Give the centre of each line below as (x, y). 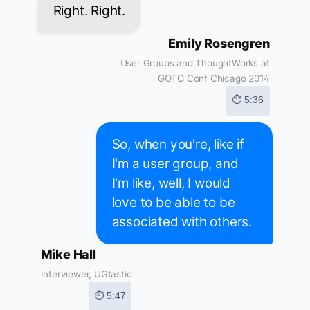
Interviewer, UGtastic (86, 274)
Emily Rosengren (219, 44)
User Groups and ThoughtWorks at (195, 63)
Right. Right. (89, 11)
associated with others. (182, 222)
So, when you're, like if (178, 145)
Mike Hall (68, 255)
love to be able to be (173, 203)
